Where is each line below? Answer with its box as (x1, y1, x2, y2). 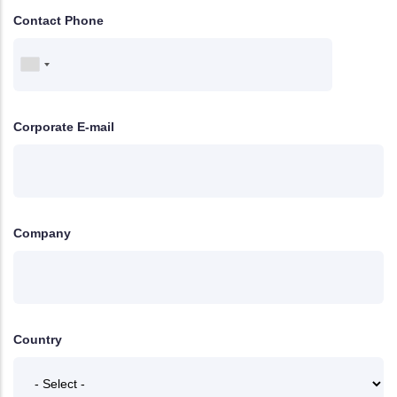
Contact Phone (13, 12, 104, 27)
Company (13, 225, 71, 240)
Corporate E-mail (13, 119, 114, 134)
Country (13, 331, 62, 346)
